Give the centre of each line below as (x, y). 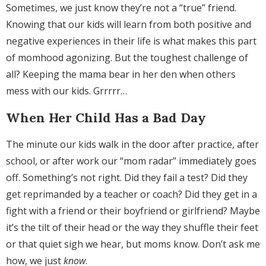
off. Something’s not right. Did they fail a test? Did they (127, 178)
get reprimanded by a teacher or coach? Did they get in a (132, 194)
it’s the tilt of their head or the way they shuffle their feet (132, 228)
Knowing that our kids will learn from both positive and (129, 25)
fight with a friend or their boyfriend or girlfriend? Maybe (133, 211)
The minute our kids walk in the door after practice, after (132, 145)
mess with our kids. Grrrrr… (68, 91)
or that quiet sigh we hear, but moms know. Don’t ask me (133, 244)
